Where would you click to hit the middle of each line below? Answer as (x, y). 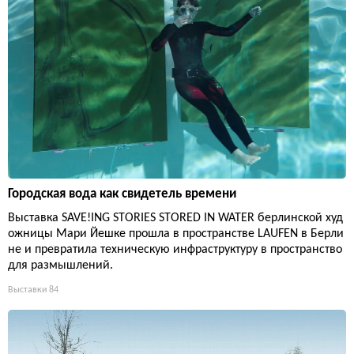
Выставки (27, 290)
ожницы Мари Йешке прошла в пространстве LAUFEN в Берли (176, 233)
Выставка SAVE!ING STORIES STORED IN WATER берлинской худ (175, 218)
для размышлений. (60, 265)
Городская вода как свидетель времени (122, 194)
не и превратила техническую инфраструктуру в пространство (175, 249)
